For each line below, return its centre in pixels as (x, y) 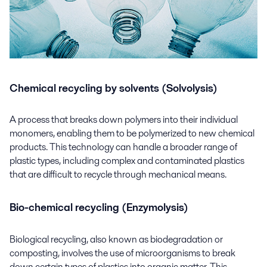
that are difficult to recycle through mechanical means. (118, 175)
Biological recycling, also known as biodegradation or (116, 239)
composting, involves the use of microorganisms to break (122, 253)
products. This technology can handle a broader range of (123, 147)
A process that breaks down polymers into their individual (124, 120)
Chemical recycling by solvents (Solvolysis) (114, 89)
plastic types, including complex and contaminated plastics (127, 161)
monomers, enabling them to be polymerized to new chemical (132, 133)
